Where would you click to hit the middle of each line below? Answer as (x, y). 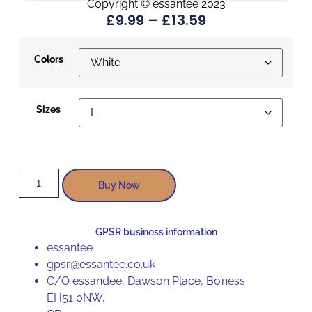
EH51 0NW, (76, 297)
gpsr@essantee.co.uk (101, 264)
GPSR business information (156, 232)
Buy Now (119, 185)
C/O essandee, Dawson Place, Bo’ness (146, 281)
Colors (48, 58)
